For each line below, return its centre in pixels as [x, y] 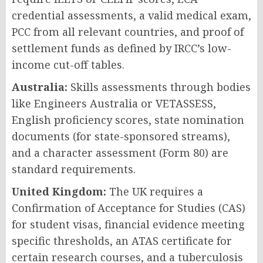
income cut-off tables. [68, 64]
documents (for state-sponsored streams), [121, 136]
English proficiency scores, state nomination [128, 119]
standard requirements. [74, 169]
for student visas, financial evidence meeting [128, 224]
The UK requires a [155, 191]
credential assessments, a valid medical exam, [131, 15]
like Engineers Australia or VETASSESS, [114, 103]
